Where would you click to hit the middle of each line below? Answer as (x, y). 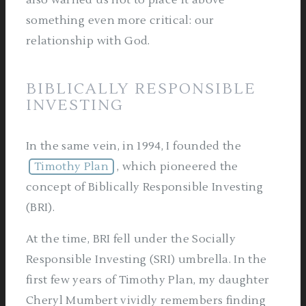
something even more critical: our (120, 20)
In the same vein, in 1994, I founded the (134, 146)
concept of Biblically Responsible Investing (145, 187)
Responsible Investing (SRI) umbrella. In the (147, 260)
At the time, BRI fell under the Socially (131, 239)
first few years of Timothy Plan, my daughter (148, 280)
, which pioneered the (178, 167)
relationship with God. (88, 41)
